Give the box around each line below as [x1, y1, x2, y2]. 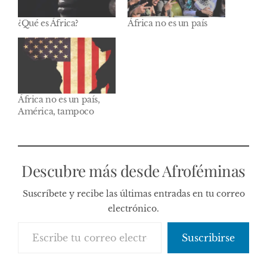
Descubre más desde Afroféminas [21, 160, 246, 181]
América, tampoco [18, 105, 94, 117]
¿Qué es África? [18, 18, 79, 29]
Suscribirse [182, 231, 235, 244]
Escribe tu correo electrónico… [17, 216, 72, 227]
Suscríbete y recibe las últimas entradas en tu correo [22, 188, 245, 199]
